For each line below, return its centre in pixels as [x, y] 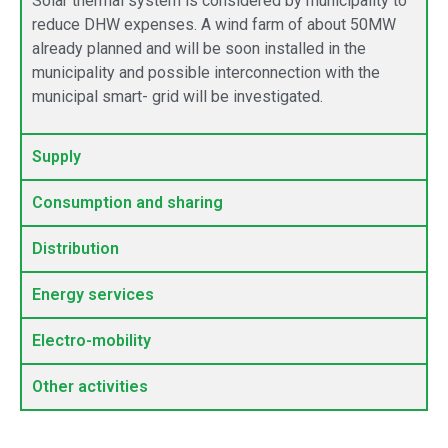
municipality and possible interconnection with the [206, 72]
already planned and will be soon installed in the [199, 48]
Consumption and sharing [127, 203]
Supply [56, 157]
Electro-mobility [91, 341]
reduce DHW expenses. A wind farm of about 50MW [214, 24]
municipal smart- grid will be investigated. [177, 96]
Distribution [75, 249]
